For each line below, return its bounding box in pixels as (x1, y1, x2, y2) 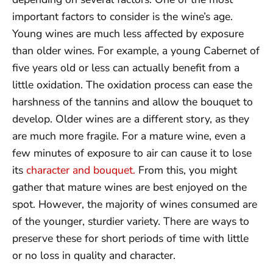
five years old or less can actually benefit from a (12, 60, 239, 75)
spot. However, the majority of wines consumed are (12, 196, 257, 211)
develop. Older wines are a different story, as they (12, 111, 249, 126)
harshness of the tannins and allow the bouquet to (12, 94, 253, 109)
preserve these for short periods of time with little (12, 230, 249, 246)
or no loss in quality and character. (12, 247, 175, 263)
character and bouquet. (26, 162, 135, 177)
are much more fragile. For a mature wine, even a (12, 128, 246, 143)
